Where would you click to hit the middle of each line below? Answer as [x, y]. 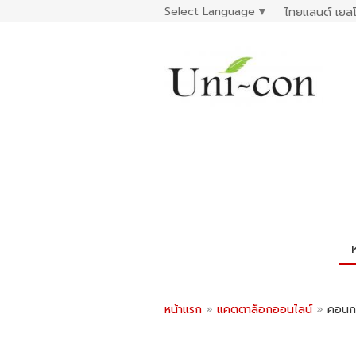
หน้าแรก [183, 310]
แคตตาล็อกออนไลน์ [267, 310]
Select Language [210, 11]
